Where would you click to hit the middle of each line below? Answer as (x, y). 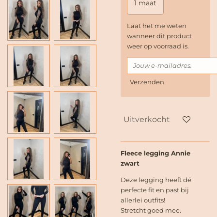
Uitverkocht (147, 119)
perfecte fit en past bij (155, 190)
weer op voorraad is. (158, 46)
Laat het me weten (157, 25)
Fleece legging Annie (155, 153)
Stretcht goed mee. (151, 210)
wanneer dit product (159, 36)
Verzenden (147, 82)
